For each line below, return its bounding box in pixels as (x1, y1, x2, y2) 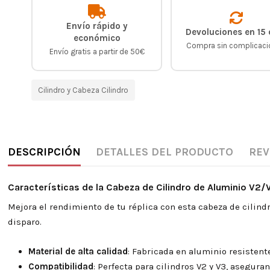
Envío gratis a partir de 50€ (49, 46, 145, 56)
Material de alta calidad (28, 246, 128, 257)
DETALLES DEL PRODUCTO (96, 145, 234, 159)
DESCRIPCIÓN (7, 145, 81, 159)
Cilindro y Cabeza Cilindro (38, 85, 128, 95)
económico (73, 32, 121, 43)
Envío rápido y (66, 20, 128, 31)
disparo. (7, 216, 42, 228)
